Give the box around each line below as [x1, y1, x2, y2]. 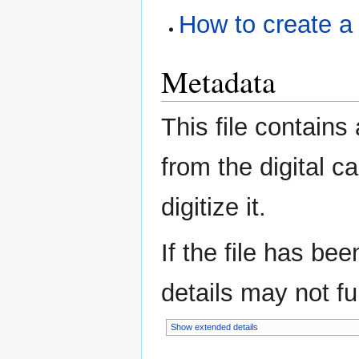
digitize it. [161, 193, 266, 222]
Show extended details [170, 322, 258, 333]
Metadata [161, 61, 276, 103]
